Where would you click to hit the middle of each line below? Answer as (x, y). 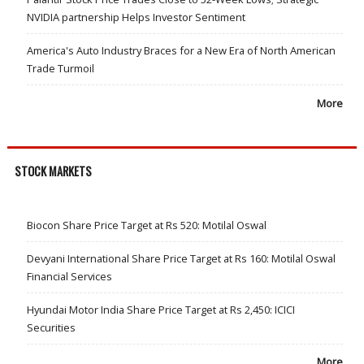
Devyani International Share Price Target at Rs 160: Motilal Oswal (181, 258)
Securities (51, 327)
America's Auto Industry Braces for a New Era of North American (181, 51)
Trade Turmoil (60, 69)
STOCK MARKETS (53, 171)
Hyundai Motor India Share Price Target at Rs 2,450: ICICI (160, 309)
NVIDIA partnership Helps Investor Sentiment (136, 17)
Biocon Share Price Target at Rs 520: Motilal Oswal (146, 225)
